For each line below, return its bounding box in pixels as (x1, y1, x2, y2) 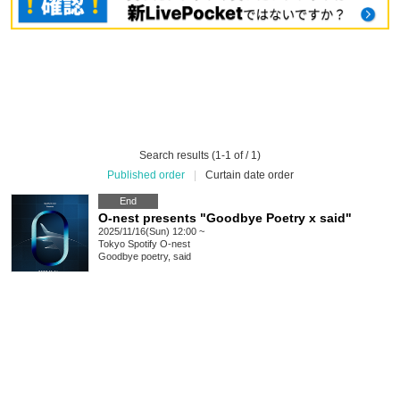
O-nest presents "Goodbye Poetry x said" (98, 211, 352, 226)
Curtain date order (204, 169, 294, 182)
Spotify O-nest (128, 238, 190, 250)
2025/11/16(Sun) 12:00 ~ (98, 226, 204, 237)
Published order (106, 169, 185, 182)
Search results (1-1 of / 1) (139, 149, 261, 162)
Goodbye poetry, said (98, 251, 191, 262)
